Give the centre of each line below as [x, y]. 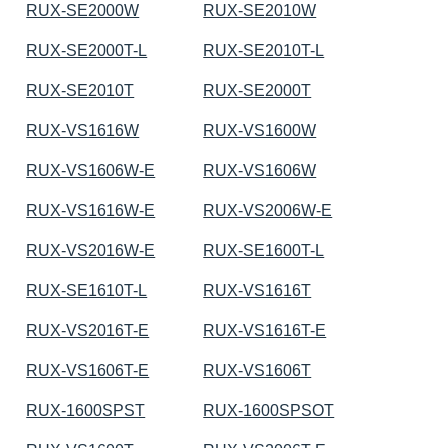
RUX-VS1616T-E [265, 330]
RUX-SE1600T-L [264, 250]
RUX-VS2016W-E [91, 250]
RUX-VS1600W [260, 130]
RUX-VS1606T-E [88, 370]
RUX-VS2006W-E [268, 210]
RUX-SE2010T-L [264, 50]
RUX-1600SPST [86, 410]
